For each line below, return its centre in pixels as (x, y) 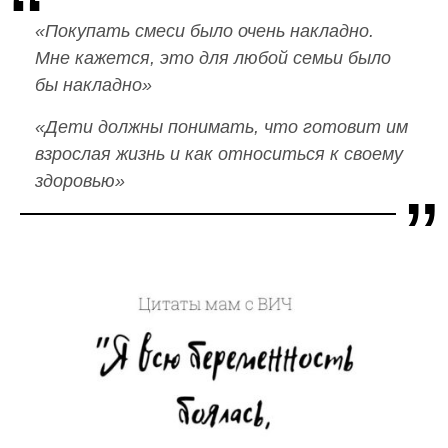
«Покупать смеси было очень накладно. (204, 30)
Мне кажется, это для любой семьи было (213, 57)
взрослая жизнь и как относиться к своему (219, 153)
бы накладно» (93, 84)
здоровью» (80, 180)
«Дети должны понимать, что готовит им (221, 126)
